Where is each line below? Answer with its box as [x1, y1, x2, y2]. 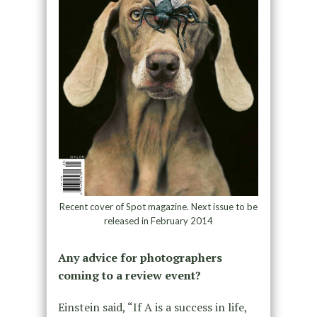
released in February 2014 [103, 215, 213, 227]
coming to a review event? [57, 267, 201, 284]
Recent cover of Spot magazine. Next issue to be [59, 201, 258, 213]
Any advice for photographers [57, 250, 222, 266]
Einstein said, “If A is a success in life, [57, 299, 247, 316]
